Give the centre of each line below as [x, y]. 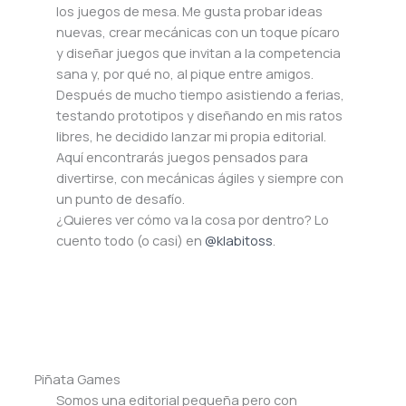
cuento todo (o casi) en [131, 241]
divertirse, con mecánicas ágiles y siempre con [200, 178]
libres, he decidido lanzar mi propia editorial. [192, 136]
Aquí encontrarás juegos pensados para [183, 157]
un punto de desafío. [121, 199]
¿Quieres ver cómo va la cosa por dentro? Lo [193, 220]
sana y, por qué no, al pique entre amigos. [185, 74]
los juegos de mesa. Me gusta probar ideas [190, 11]
